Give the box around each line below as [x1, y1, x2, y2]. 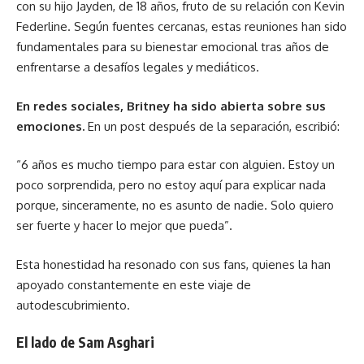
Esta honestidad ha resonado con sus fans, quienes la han [16, 256, 331, 272]
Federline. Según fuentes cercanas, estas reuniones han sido [16, 19, 347, 34]
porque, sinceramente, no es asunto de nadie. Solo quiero [16, 197, 334, 213]
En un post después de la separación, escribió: [84, 118, 340, 134]
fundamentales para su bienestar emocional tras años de [16, 39, 329, 54]
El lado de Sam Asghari [16, 333, 154, 351]
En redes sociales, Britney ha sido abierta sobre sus [16, 97, 326, 114]
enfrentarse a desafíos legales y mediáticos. [16, 59, 259, 75]
